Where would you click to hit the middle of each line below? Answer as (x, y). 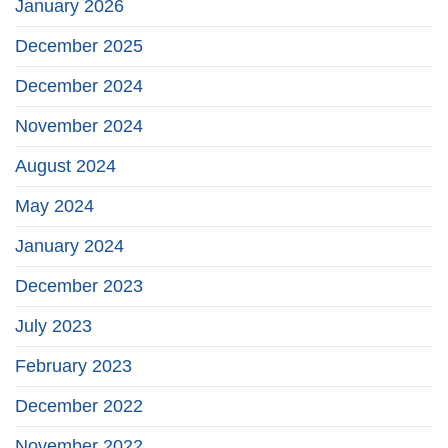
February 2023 (73, 366)
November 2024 (79, 126)
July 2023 (53, 326)
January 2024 (69, 246)
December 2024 (79, 86)
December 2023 (79, 286)
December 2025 (79, 46)
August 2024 (65, 166)
